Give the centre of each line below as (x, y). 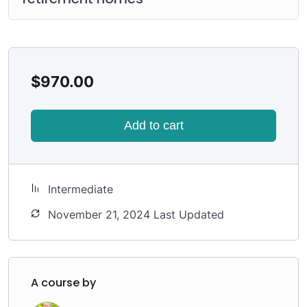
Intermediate (81, 189)
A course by (63, 282)
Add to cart (153, 125)
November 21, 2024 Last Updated (136, 214)
